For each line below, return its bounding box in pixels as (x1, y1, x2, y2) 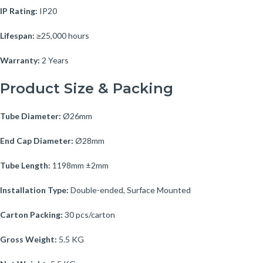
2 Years (40, 55, 69, 65)
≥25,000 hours (35, 30, 89, 41)
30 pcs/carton (63, 209, 115, 220)
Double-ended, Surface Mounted (69, 184, 191, 195)
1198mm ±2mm (50, 160, 109, 170)
